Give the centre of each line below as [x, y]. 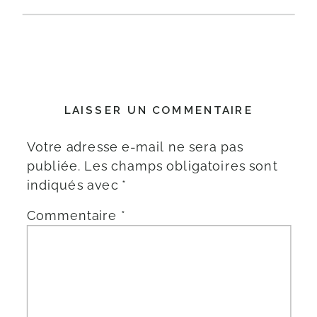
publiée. [53, 166]
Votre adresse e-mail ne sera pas [135, 147]
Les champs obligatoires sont [181, 166]
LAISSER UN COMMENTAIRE [159, 110]
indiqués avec [74, 185]
